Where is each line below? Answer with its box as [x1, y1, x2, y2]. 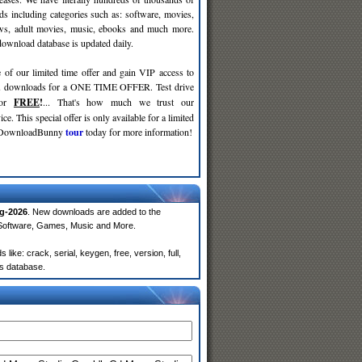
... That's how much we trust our [43, 95, 194, 108]
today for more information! [83, 125, 192, 138]
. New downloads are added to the [27, 207, 161, 217]
